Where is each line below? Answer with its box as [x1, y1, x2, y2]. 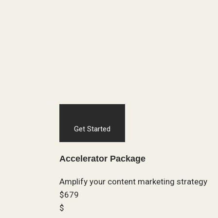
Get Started [74, 125, 110, 134]
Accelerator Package [59, 153, 145, 163]
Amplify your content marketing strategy [59, 177, 207, 187]
